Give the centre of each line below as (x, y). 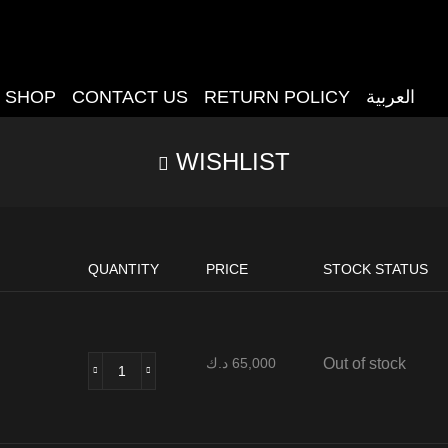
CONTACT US (130, 97)
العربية (391, 97)
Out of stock (364, 363)
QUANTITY (123, 268)
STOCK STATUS (375, 268)
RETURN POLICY (277, 97)
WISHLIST (233, 161)
